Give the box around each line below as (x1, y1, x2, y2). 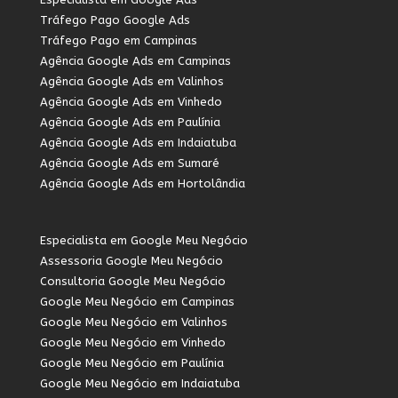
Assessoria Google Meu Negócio (39, 254, 223, 268)
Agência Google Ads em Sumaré (39, 156, 219, 170)
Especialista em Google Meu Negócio (39, 234, 248, 248)
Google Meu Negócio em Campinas (39, 295, 235, 309)
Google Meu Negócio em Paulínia (39, 356, 224, 370)
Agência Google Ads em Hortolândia (39, 177, 245, 190)
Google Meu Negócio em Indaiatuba (39, 377, 240, 391)
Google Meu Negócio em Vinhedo (39, 336, 226, 350)
